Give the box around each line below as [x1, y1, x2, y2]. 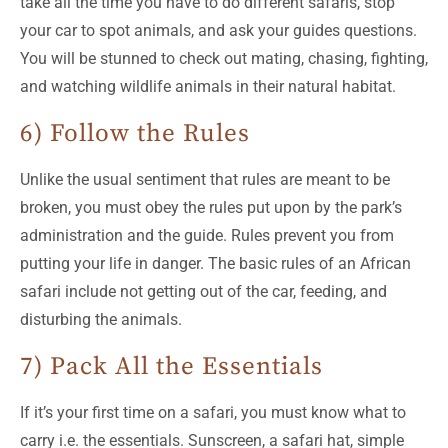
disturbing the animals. [20, 309, 182, 329]
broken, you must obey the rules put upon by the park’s [20, 197, 402, 217]
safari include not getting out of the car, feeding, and [20, 281, 387, 301]
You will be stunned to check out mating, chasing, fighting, [20, 48, 428, 68]
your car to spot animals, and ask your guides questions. [20, 20, 417, 40]
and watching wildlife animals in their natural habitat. [20, 76, 396, 96]
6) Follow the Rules [20, 117, 250, 149]
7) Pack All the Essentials [20, 350, 323, 382]
